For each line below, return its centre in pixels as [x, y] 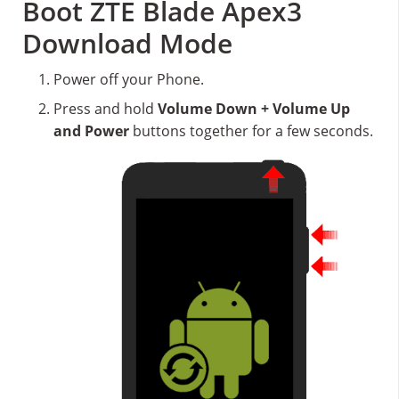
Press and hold [106, 108]
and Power [91, 130]
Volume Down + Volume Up [254, 108]
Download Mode [127, 43]
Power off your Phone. [129, 79]
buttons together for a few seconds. [251, 130]
